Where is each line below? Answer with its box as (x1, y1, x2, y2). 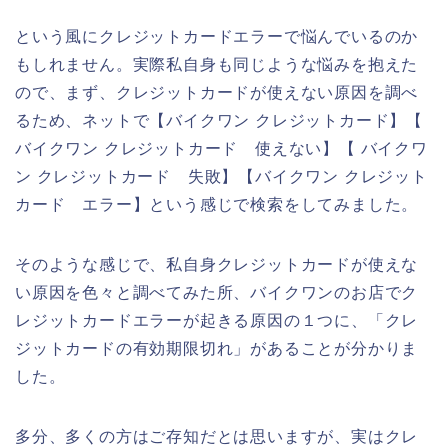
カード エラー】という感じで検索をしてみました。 (15, 196, 419, 214)
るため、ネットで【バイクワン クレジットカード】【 (15, 112, 424, 130)
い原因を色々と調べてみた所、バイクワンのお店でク (15, 284, 419, 302)
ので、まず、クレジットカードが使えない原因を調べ (15, 84, 419, 102)
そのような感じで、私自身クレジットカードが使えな (15, 256, 419, 274)
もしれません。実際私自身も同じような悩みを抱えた (15, 56, 419, 74)
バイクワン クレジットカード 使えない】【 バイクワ (15, 140, 428, 158)
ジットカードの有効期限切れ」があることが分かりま (15, 340, 419, 358)
